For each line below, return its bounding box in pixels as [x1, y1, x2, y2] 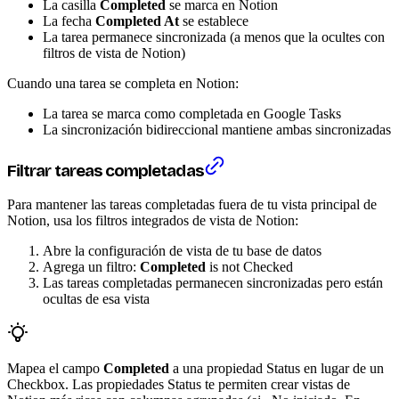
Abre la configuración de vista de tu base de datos [43, 243, 322, 259]
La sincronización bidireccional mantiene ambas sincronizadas [43, 121, 391, 137]
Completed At [95, 12, 179, 28]
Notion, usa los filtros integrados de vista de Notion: [7, 213, 298, 229]
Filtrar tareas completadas [7, 160, 204, 181]
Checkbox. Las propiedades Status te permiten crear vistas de [7, 377, 350, 393]
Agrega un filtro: [43, 259, 140, 275]
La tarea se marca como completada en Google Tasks [43, 105, 341, 121]
